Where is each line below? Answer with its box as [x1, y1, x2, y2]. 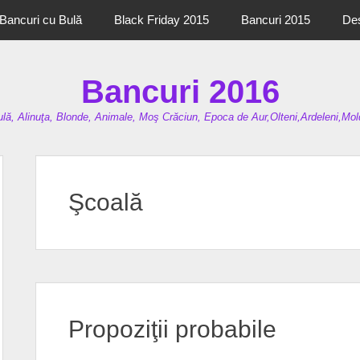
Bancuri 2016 [80, 74, 280, 109]
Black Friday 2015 [114, 13, 209, 27]
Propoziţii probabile [68, 316, 276, 342]
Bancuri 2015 [241, 13, 310, 27]
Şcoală [68, 189, 143, 215]
